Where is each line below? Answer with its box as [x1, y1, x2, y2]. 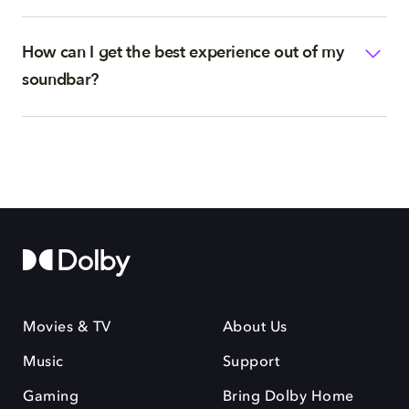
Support [222, 355, 280, 370]
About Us [222, 320, 288, 335]
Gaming [23, 390, 79, 404]
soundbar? [22, 68, 99, 91]
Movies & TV [23, 320, 111, 335]
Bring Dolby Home [222, 390, 354, 404]
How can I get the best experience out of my [22, 41, 344, 64]
